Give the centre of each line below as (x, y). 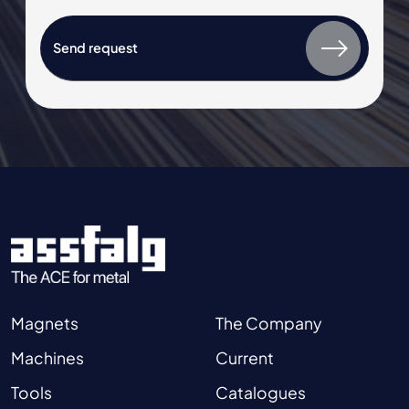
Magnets (45, 323)
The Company (268, 323)
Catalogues (261, 392)
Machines (47, 357)
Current (245, 357)
